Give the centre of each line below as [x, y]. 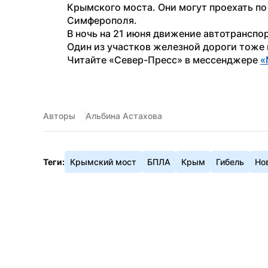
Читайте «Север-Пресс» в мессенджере [164, 60]
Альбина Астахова [124, 116]
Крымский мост [103, 162]
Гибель [230, 162]
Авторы [59, 116]
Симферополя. [102, 20]
